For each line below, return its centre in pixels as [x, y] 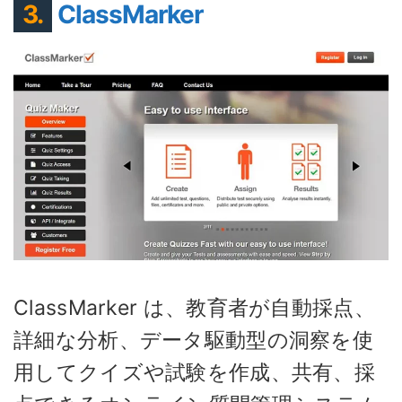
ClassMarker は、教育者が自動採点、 [194, 307]
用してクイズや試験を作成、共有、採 [195, 372]
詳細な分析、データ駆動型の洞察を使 [194, 340]
